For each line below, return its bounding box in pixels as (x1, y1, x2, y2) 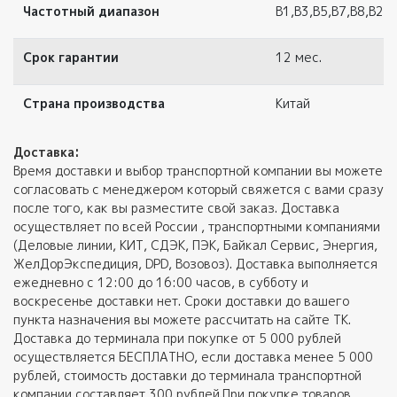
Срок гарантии (22, 48, 119, 66)
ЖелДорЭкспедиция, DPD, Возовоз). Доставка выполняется (13, 254, 378, 272)
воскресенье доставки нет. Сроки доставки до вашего (13, 292, 349, 309)
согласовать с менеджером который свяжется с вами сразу (13, 180, 384, 198)
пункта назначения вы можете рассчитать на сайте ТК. (13, 310, 351, 328)
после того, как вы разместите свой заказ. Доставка (13, 198, 339, 216)
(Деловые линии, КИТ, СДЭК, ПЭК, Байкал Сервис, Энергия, (13, 236, 378, 253)
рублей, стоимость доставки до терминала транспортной (13, 366, 362, 384)
